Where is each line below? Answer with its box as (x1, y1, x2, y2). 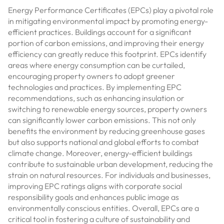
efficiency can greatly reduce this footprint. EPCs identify (8, 49, 206, 59)
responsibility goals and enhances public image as (8, 192, 179, 202)
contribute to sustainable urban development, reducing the (8, 159, 213, 169)
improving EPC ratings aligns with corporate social (8, 181, 182, 191)
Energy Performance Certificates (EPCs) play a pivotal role (8, 5, 213, 15)
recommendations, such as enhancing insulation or (8, 93, 184, 103)
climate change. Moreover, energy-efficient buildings (8, 148, 192, 158)
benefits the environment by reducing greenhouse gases (8, 126, 205, 136)
